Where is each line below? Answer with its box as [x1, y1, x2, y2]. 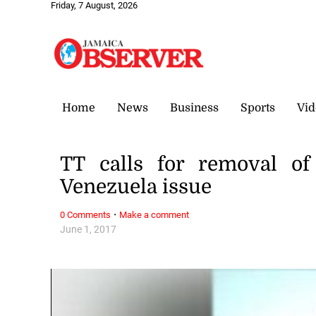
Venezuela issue [60, 176, 212, 199]
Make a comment [119, 209, 190, 220]
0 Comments [60, 209, 111, 220]
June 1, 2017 [60, 223, 117, 236]
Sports [241, 101, 275, 114]
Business [170, 101, 219, 114]
